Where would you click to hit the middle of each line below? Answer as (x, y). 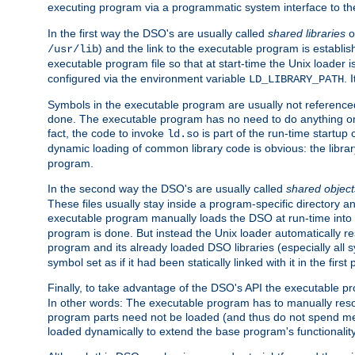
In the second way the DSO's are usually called (167, 189)
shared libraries (307, 34)
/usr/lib (73, 50)
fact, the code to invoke (107, 134)
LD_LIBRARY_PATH (296, 80)
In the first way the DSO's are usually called (158, 34)
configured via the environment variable (148, 79)
